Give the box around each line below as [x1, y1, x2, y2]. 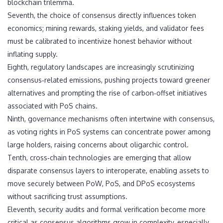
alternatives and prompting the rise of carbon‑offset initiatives [7, 89, 207, 98]
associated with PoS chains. [7, 102, 98, 111]
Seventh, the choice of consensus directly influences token [7, 11, 196, 20]
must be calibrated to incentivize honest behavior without [7, 37, 192, 46]
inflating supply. [7, 50, 58, 59]
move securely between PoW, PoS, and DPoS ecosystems [7, 179, 195, 188]
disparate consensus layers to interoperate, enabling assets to [7, 166, 209, 175]
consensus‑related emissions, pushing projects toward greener [7, 76, 210, 85]
